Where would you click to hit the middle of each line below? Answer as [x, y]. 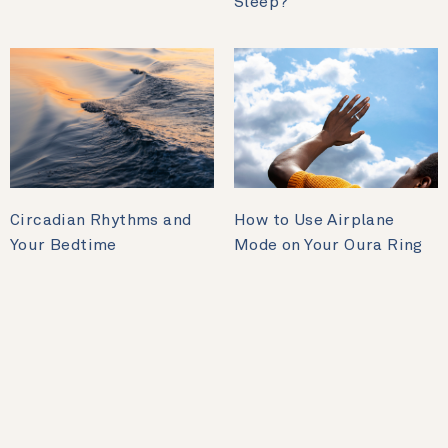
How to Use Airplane [314, 220]
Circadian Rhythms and [101, 220]
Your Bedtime [63, 245]
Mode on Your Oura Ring [328, 245]
